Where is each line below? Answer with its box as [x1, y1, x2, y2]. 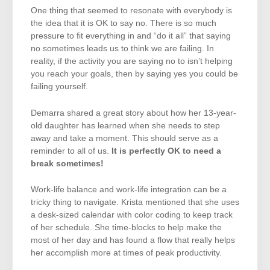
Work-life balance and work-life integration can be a [31, 185, 227, 195]
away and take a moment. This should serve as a [31, 133, 218, 143]
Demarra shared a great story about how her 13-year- [31, 108, 236, 118]
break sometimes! [31, 159, 104, 168]
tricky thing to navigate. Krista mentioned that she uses [31, 198, 239, 207]
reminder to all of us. [31, 146, 111, 155]
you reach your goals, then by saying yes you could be [31, 69, 238, 79]
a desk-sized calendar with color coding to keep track [31, 210, 233, 220]
